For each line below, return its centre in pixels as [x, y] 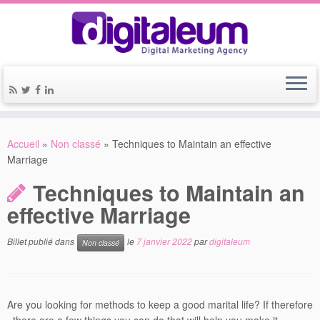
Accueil [23, 144]
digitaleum [230, 241]
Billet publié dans [42, 241]
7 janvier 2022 [164, 241]
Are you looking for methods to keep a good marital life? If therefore [160, 304]
